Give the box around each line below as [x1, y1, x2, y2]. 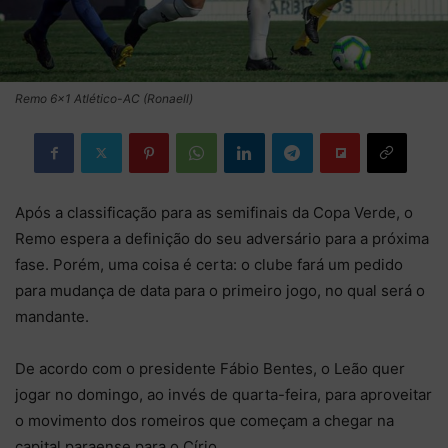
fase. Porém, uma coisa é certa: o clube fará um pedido [15, 254, 403, 274]
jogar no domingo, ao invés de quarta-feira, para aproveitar [15, 384, 432, 404]
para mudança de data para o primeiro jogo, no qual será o [15, 280, 425, 300]
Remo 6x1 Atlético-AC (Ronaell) [15, 90, 193, 106]
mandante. [15, 306, 89, 326]
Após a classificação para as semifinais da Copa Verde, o [15, 202, 413, 222]
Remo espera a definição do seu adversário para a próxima [15, 228, 429, 248]
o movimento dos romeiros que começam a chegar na [15, 410, 394, 430]
